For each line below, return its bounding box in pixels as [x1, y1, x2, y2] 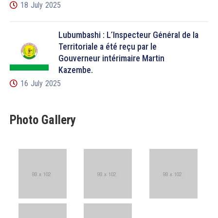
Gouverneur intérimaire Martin [58, 53, 164, 64]
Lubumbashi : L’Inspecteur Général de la [58, 30, 199, 40]
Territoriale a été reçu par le [58, 41, 157, 52]
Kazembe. [58, 65, 93, 75]
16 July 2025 [20, 79, 61, 89]
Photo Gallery [10, 113, 76, 127]
